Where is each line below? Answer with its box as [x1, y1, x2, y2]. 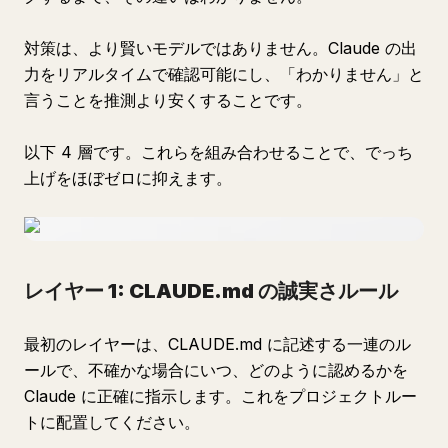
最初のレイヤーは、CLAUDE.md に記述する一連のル [24, 334, 411, 354]
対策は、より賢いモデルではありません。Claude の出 [24, 38, 417, 58]
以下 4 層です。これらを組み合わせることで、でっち [24, 142, 413, 162]
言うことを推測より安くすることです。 [24, 90, 312, 110]
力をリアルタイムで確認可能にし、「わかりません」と [24, 64, 424, 84]
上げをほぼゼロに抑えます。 [24, 168, 232, 188]
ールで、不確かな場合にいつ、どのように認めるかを [24, 360, 408, 380]
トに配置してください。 [24, 412, 200, 432]
